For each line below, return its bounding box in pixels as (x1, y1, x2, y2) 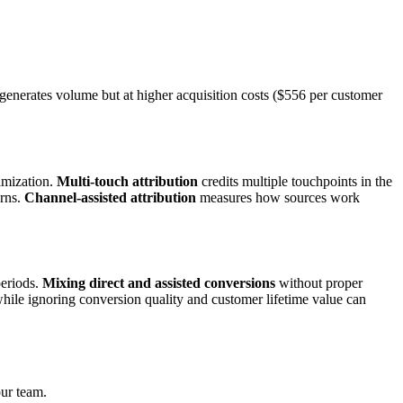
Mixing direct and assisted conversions (42, 275, 275, 291)
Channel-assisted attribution (24, 189, 196, 205)
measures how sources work (196, 189, 360, 205)
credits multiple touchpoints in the (198, 173, 392, 189)
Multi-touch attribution (57, 173, 198, 189)
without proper (275, 275, 363, 291)
